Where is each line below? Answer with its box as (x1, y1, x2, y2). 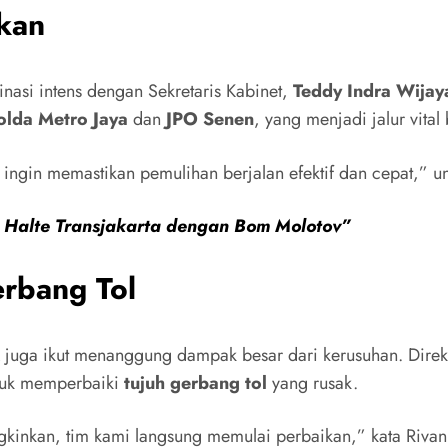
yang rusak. (267, 369, 358, 396)
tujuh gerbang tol (124, 369, 267, 396)
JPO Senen (166, 106, 254, 133)
